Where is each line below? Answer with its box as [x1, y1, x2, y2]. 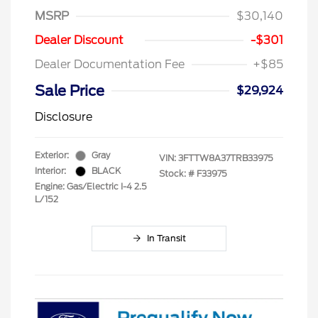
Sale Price [35, 82, 104, 100]
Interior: [35, 165, 66, 177]
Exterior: [35, 150, 69, 161]
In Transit [146, 233, 186, 244]
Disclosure [35, 110, 92, 124]
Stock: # [159, 168, 194, 180]
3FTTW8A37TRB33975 [178, 153, 273, 164]
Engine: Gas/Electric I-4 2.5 [35, 181, 147, 192]
